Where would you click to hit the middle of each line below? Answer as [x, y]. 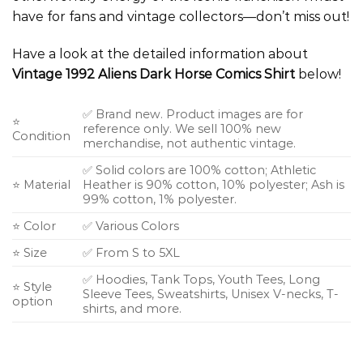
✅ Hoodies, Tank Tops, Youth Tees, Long [202, 279]
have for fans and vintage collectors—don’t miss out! [181, 17]
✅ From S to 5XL [132, 252]
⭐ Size [30, 252]
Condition [41, 136]
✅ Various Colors [131, 226]
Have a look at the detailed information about [160, 53]
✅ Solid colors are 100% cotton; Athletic [200, 170]
